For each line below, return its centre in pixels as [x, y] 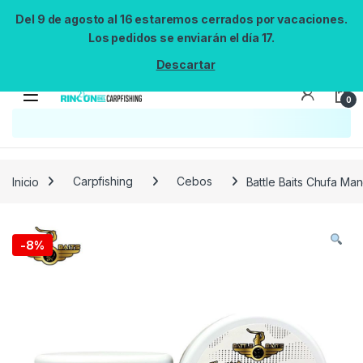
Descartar [186, 64]
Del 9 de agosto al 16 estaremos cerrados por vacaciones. [181, 19]
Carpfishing [103, 181]
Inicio [26, 181]
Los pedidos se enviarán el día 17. [181, 38]
